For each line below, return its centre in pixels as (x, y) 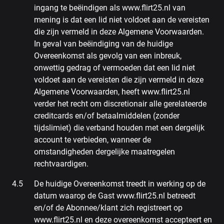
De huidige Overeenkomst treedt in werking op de (120, 184)
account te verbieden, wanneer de (92, 140)
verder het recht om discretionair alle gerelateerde (120, 104)
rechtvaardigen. (61, 164)
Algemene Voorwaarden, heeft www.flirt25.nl (112, 92)
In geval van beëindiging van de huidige (103, 44)
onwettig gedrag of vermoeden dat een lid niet (114, 68)
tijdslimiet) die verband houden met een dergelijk (119, 128)
